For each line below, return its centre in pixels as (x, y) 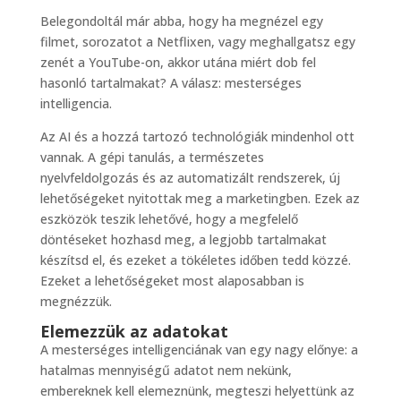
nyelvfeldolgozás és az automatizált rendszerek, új (190, 178)
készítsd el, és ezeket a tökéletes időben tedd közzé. (195, 260)
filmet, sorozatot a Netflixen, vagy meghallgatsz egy (197, 42)
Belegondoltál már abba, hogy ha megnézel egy (181, 21)
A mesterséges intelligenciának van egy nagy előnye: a (199, 350)
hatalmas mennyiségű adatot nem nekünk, (166, 371)
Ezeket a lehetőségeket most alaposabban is (172, 281)
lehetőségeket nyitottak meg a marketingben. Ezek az (200, 199)
